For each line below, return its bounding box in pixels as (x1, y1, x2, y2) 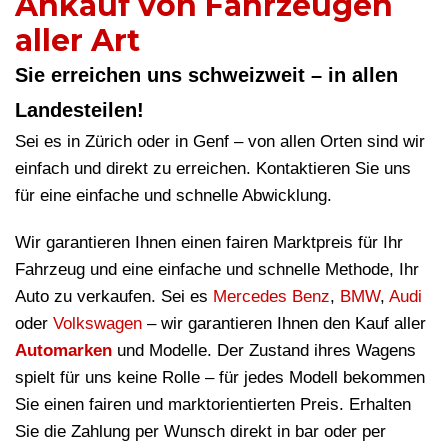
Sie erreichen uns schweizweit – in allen (15, 64, 398, 87)
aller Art (15, 22, 140, 60)
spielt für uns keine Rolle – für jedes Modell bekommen (15, 368, 425, 388)
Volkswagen (53, 314, 142, 334)
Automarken (15, 341, 112, 361)
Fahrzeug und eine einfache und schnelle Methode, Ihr (15, 260, 419, 280)
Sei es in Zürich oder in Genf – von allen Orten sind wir (15, 132, 425, 152)
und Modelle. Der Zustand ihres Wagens (112, 341, 416, 361)
